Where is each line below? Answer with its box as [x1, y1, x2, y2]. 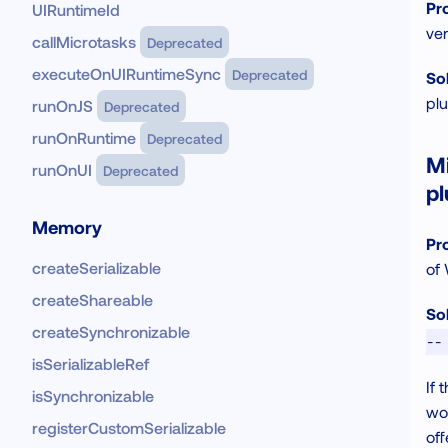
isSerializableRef [32, 354, 149, 373]
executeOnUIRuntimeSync [32, 64, 221, 83]
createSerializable [32, 258, 161, 277]
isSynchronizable [32, 386, 154, 405]
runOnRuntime [32, 128, 136, 147]
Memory [32, 216, 102, 238]
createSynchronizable [32, 322, 190, 341]
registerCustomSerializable [32, 418, 226, 437]
